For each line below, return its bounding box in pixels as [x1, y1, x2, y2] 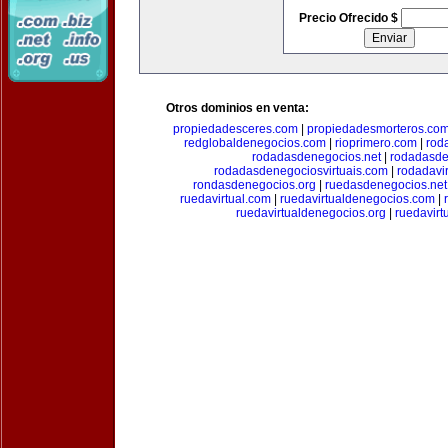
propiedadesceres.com [172, 122, 298, 136]
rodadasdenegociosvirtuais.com [213, 164, 388, 178]
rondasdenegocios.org [193, 178, 316, 192]
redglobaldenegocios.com [184, 136, 326, 150]
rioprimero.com [335, 136, 417, 150]
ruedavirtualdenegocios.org [236, 206, 386, 220]
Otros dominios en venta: [166, 101, 309, 115]
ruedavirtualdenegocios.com [279, 192, 435, 206]
